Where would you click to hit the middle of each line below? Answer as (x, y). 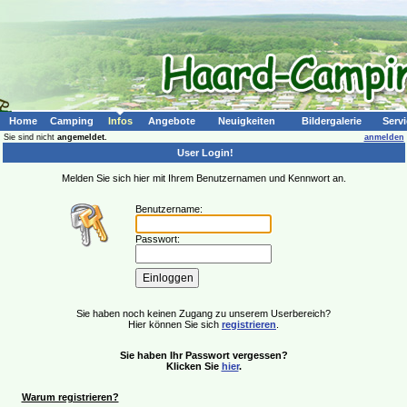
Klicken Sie (194, 366)
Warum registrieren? (70, 397)
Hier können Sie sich (175, 324)
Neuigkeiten (247, 121)
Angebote (171, 121)
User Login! (203, 153)
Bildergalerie (331, 121)
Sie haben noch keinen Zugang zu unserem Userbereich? (203, 313)
